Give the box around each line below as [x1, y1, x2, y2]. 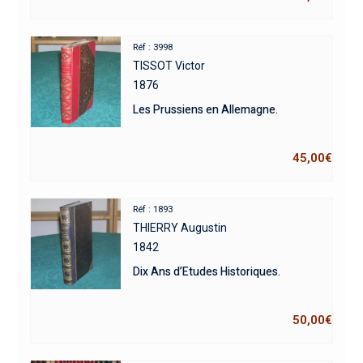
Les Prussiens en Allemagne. [133, 100, 279, 118]
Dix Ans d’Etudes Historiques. [133, 263, 281, 280]
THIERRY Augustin [133, 220, 228, 234]
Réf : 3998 [133, 41, 173, 53]
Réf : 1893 [133, 203, 173, 215]
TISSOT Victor [133, 58, 206, 72]
